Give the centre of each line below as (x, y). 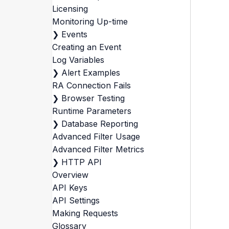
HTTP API (81, 162)
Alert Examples (90, 73)
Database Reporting (99, 124)
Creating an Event (86, 47)
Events (74, 34)
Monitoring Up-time (90, 21)
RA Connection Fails (91, 85)
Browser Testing (93, 98)
